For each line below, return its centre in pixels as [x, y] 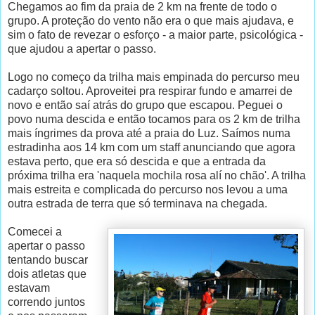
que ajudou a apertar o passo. [82, 49]
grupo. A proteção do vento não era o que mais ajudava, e [151, 20]
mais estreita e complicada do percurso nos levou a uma [148, 189]
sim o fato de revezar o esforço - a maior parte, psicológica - [155, 34]
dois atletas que [47, 274]
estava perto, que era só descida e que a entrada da [137, 161]
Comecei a [35, 231]
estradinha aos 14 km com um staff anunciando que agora [152, 147]
